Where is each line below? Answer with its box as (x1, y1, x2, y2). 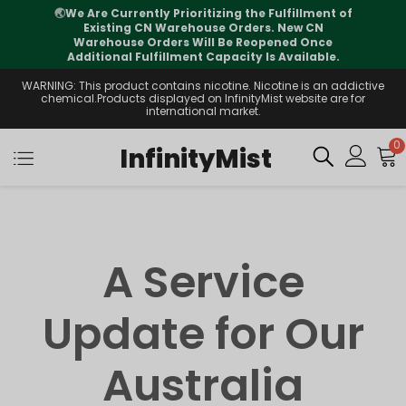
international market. (145, 103, 261, 119)
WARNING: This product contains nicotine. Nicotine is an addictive (22, 78, 384, 93)
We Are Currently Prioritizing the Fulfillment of (64, 5, 353, 21)
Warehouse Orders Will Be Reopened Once (73, 34, 333, 50)
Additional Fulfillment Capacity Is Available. (66, 49, 340, 64)
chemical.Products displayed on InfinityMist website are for (41, 91, 365, 106)
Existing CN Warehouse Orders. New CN (82, 20, 324, 35)
